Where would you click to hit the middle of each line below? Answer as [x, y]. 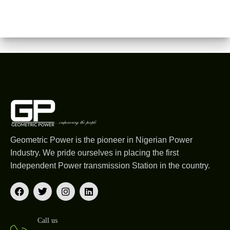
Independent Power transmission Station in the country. [110, 166]
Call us [47, 221]
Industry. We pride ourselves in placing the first [94, 153]
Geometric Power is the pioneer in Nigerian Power [101, 140]
